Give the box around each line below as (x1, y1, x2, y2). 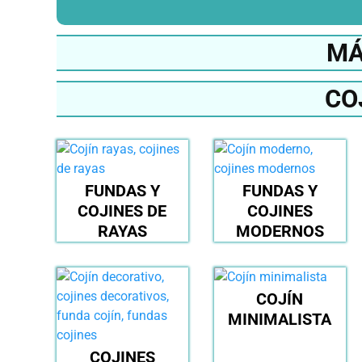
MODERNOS (235, 221, 324, 242)
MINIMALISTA (228, 309, 332, 330)
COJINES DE (78, 201, 167, 221)
